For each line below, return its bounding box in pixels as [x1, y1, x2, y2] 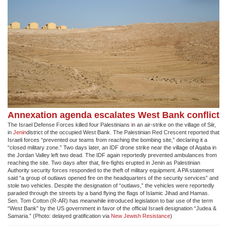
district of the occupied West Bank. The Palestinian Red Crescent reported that [26, 129, 219, 136]
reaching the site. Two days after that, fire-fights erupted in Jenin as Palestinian [8, 160, 200, 166]
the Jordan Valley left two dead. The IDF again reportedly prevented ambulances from [8, 152, 217, 159]
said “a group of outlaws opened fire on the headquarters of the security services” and [8, 175, 218, 181]
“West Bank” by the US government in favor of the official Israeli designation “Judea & [8, 205, 216, 212]
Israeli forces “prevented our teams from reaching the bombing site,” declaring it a [8, 137, 207, 143]
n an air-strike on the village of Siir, [132, 122, 216, 128]
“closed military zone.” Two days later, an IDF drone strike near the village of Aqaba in [8, 144, 216, 151]
